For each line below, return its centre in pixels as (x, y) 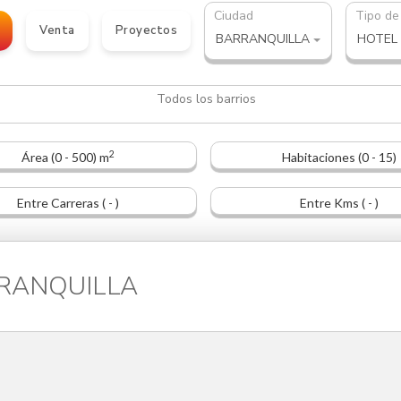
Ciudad (234, 15)
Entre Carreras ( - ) (68, 203)
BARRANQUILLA (263, 38)
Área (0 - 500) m (65, 158)
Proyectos (146, 31)
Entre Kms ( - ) (340, 203)
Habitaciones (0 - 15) (340, 158)
